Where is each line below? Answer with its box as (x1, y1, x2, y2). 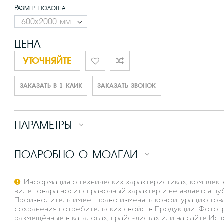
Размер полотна (14, 3, 65, 12)
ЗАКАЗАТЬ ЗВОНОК (97, 82, 156, 90)
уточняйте (22, 53, 72, 67)
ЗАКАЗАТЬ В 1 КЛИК (19, 82, 82, 90)
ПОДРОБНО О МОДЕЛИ (14, 148, 138, 161)
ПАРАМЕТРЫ (14, 119, 72, 132)
